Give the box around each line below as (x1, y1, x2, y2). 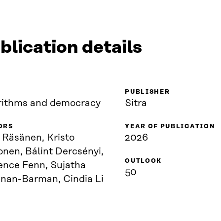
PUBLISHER (125, 88, 170, 95)
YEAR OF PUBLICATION (125, 123, 216, 130)
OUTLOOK (125, 157, 162, 164)
